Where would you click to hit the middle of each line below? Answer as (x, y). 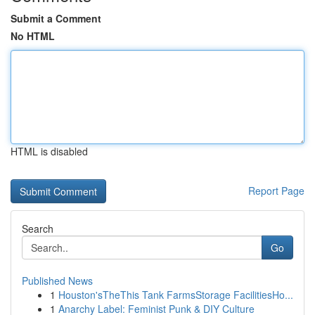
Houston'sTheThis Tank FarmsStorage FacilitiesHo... (176, 295)
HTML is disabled (49, 151)
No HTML (33, 36)
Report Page (276, 191)
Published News (57, 281)
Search (38, 229)
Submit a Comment (56, 18)
